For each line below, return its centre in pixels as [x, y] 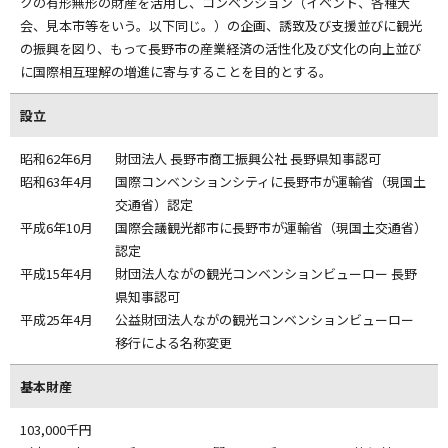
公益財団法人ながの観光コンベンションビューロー [264, 319]
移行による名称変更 [173, 342]
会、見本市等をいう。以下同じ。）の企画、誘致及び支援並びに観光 [221, 25]
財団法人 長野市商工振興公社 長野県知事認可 [248, 158]
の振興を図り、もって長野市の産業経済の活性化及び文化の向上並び [220, 48]
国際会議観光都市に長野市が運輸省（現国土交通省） [271, 227]
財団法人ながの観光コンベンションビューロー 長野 [266, 273]
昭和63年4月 [56, 181]
